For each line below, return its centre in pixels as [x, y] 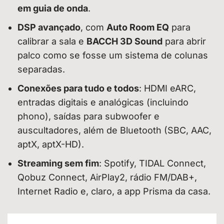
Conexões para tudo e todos [78, 88]
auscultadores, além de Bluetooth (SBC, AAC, [114, 130]
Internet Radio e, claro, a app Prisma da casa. [114, 191]
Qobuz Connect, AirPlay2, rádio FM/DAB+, [107, 177]
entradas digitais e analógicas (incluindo [103, 102]
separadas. [41, 69]
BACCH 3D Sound [124, 41]
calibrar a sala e [52, 41]
